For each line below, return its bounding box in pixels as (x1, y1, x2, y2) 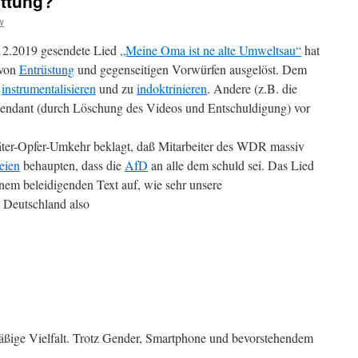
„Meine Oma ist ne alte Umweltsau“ (120, 42, 301, 58)
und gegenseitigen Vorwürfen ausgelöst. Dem (74, 61, 307, 78)
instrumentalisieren (2, 80, 96, 97)
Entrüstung (19, 61, 74, 78)
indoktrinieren (137, 80, 207, 97)
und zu (96, 80, 137, 97)
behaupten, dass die (20, 157, 125, 173)
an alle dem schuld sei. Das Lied (148, 157, 314, 173)
